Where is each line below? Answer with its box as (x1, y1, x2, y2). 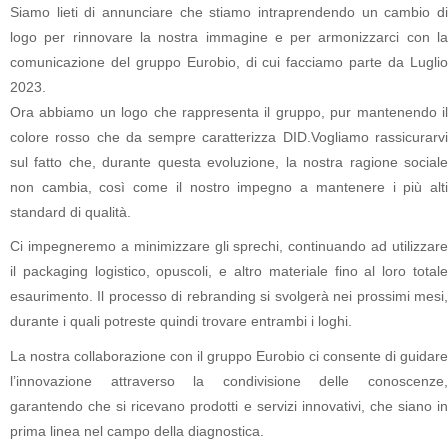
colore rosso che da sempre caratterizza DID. (10, 129, 311, 145)
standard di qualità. (10, 204, 131, 220)
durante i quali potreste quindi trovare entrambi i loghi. (10, 314, 352, 330)
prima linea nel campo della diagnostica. (10, 423, 264, 439)
